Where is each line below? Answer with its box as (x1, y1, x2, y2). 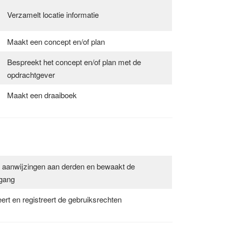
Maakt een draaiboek (7, 89, 77, 100)
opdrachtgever (7, 69, 55, 80)
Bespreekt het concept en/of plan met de (7, 56, 141, 67)
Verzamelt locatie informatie (7, 9, 99, 20)
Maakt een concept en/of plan (7, 36, 105, 47)
